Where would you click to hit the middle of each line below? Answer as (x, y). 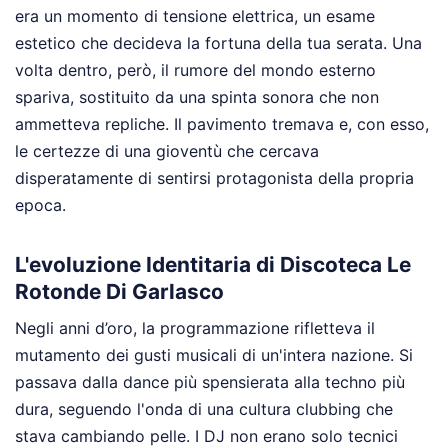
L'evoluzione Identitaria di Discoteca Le (213, 264)
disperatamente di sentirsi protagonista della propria (214, 178)
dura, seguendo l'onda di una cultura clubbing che (204, 409)
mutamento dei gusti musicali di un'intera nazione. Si (214, 355)
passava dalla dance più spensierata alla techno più (210, 382)
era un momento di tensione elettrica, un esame (195, 16)
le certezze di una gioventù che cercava (167, 151)
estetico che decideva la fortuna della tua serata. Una (218, 43)
